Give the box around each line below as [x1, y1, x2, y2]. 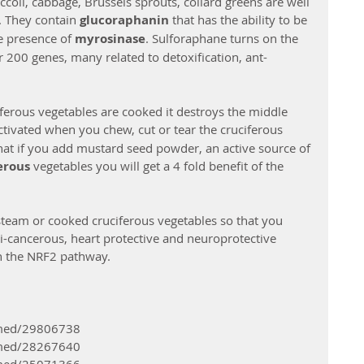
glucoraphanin [80, 11, 172, 28]
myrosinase [75, 29, 145, 47]
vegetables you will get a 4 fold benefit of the [33, 157, 287, 174]
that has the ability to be [172, 11, 310, 28]
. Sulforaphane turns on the [145, 29, 301, 46]
